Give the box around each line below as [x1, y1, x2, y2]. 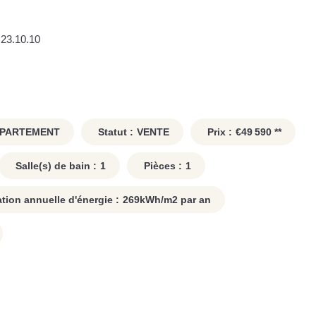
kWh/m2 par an [140, 194, 211, 206]
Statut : [95, 126, 133, 138]
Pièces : [141, 160, 182, 172]
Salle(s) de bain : [13, 160, 97, 172]
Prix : [205, 126, 232, 138]
